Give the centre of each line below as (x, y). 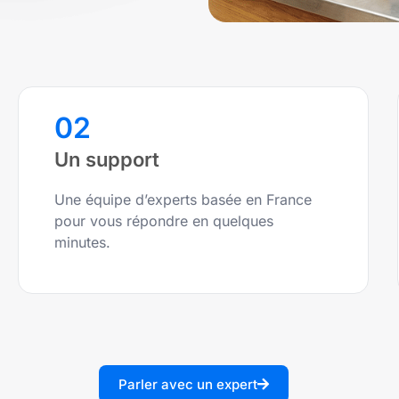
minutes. (82, 243)
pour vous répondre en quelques (163, 221)
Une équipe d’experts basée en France (183, 200)
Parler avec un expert (187, 384)
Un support (106, 160)
